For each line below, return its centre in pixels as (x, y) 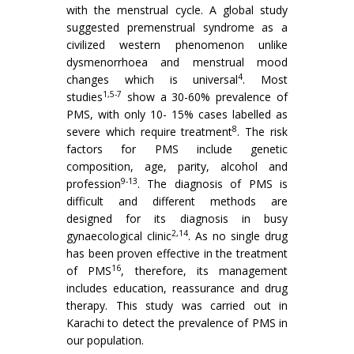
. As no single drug (238, 236)
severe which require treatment (150, 132)
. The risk (263, 132)
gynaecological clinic (119, 236)
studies (85, 97)
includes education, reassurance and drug (177, 288)
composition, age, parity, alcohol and (177, 166)
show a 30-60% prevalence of (205, 97)
